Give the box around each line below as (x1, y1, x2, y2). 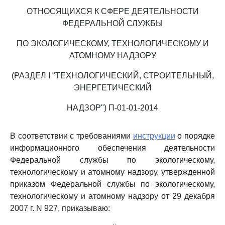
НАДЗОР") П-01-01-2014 (67, 103, 158, 112)
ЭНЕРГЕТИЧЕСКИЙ (73, 83, 152, 92)
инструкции (133, 132, 175, 140)
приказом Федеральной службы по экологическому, (10, 180, 215, 188)
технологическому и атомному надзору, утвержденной (10, 168, 215, 176)
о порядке (175, 132, 215, 140)
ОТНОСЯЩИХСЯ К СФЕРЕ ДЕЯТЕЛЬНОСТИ (26, 7, 199, 16)
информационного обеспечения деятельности (10, 144, 215, 152)
